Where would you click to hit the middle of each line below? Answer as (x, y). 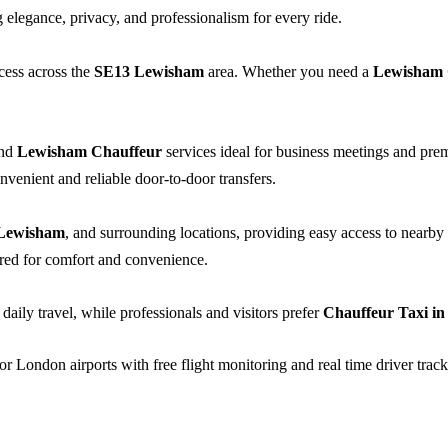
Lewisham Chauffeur (89, 151)
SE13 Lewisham (149, 72)
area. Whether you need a (288, 72)
